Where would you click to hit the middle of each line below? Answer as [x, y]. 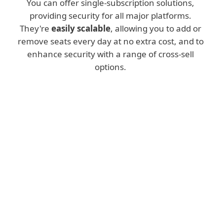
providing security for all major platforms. [110, 16]
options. [110, 67]
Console [54, 161]
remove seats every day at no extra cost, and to [110, 41]
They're [36, 28]
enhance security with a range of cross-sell [110, 54]
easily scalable [81, 28]
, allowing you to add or [156, 28]
